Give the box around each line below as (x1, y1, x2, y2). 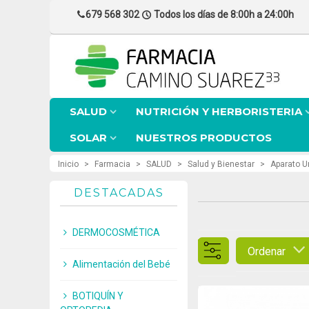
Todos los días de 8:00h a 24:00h (154, 9, 294, 20)
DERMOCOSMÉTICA (72, 227, 160, 238)
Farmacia (94, 159, 130, 169)
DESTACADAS (73, 186, 164, 199)
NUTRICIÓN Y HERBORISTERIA (136, 105, 302, 118)
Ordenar (248, 245, 286, 258)
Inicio (58, 159, 79, 169)
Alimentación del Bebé (72, 259, 170, 270)
